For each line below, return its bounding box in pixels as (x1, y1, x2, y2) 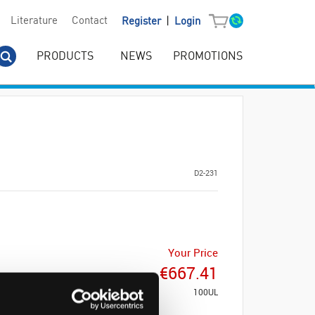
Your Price (168, 245, 218, 259)
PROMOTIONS (173, 51, 243, 63)
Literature (10, 15, 58, 27)
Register (121, 16, 164, 27)
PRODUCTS (37, 51, 94, 63)
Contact (71, 15, 108, 27)
